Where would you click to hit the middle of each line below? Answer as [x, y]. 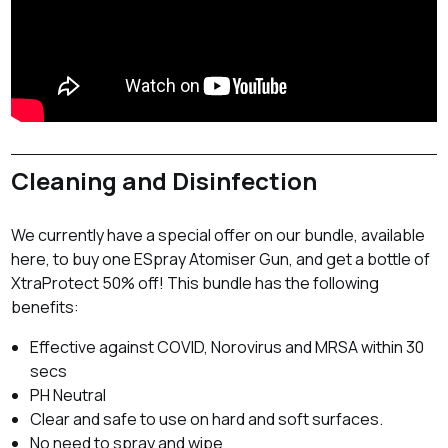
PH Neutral [68, 395]
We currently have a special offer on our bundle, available [218, 235]
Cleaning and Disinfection [164, 181]
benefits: [45, 307]
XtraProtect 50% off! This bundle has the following [195, 283]
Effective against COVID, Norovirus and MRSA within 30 [227, 347]
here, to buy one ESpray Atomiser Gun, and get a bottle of [221, 259]
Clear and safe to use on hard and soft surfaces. [207, 419]
